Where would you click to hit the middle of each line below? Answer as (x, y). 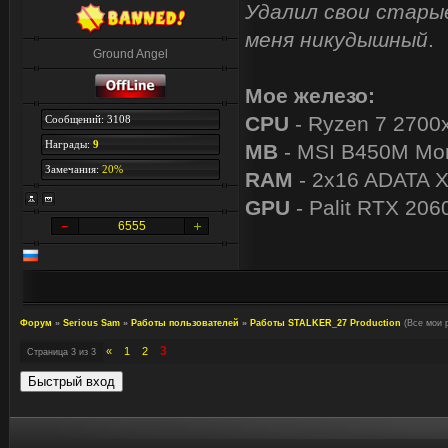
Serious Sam (91, 323)
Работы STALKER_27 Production (325, 323)
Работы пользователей (185, 323)
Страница (49, 352)
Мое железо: (310, 95)
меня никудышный (336, 39)
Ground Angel (130, 54)
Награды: (68, 144)
